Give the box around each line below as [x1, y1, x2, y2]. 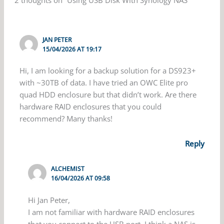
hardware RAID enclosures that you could [19, 101, 162, 112]
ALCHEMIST [51, 164, 85, 172]
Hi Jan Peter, [28, 194, 70, 205]
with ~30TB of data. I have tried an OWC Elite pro [19, 77, 188, 88]
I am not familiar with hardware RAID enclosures [28, 206, 195, 217]
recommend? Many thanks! [19, 113, 113, 124]
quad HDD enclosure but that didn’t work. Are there [19, 89, 197, 100]
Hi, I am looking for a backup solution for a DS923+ [19, 65, 196, 76]
